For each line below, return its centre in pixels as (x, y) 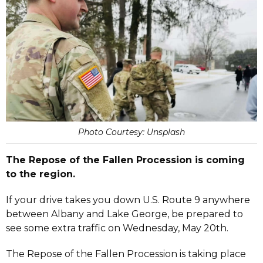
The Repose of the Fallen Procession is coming (125, 160)
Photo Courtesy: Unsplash (131, 132)
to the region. (41, 174)
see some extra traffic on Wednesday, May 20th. (117, 228)
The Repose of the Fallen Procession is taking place (126, 254)
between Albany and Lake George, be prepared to (124, 214)
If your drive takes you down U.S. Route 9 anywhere (128, 200)
